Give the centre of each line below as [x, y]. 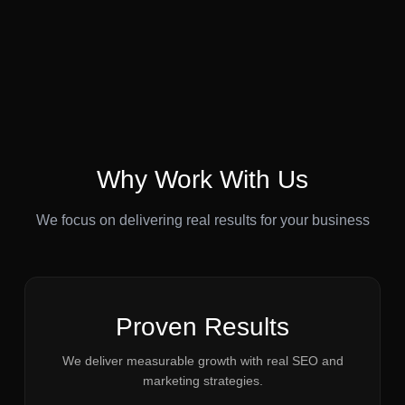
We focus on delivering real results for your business [202, 220]
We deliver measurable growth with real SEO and [202, 361]
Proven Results [202, 327]
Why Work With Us [202, 179]
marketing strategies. [202, 381]
